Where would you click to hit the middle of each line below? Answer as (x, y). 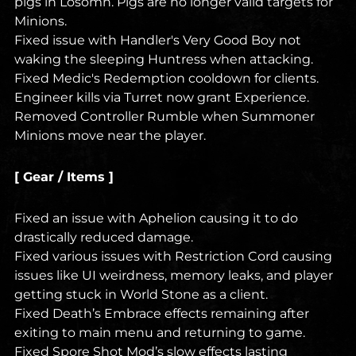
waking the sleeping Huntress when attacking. (164, 60)
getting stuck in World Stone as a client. (141, 295)
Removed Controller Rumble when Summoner (164, 117)
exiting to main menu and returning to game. (160, 333)
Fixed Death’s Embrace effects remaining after (162, 314)
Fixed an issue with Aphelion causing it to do (156, 219)
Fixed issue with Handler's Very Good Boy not (158, 41)
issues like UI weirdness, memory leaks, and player (174, 276)
